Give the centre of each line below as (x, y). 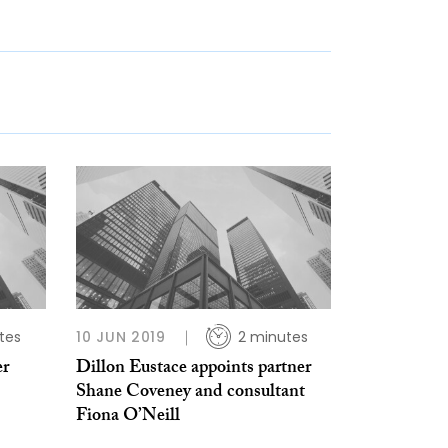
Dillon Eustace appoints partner (193, 370)
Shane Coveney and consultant (190, 394)
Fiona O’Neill (128, 418)
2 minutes (272, 337)
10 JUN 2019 (121, 337)
